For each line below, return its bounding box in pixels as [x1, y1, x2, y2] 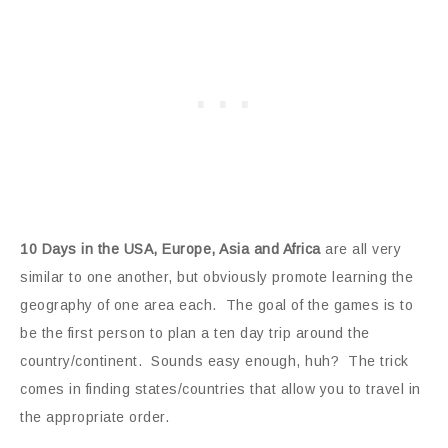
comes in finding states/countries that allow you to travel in [20, 380, 421, 397]
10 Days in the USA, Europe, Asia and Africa [20, 240, 321, 257]
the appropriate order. [20, 408, 169, 425]
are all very [320, 240, 401, 257]
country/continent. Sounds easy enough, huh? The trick [20, 352, 409, 369]
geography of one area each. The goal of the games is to [20, 296, 413, 313]
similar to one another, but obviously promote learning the [20, 268, 413, 285]
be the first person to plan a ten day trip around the [20, 324, 370, 341]
